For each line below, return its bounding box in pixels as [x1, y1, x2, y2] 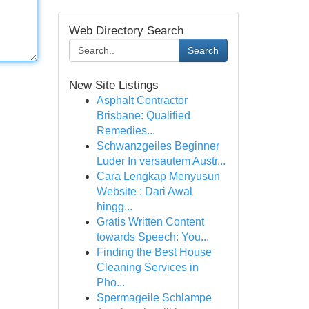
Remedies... [96, 125, 155, 137]
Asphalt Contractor [96, 94, 188, 106]
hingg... [96, 201, 132, 212]
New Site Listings [68, 79, 159, 92]
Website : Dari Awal [96, 186, 192, 197]
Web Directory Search [68, 24, 183, 37]
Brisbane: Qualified [96, 110, 190, 121]
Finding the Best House [96, 246, 212, 258]
